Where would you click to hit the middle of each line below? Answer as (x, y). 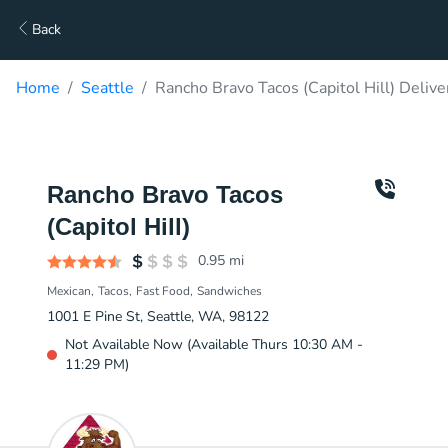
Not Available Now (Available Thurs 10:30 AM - (214, 344)
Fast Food (163, 291)
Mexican (69, 291)
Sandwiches (229, 291)
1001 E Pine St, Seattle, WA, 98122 (158, 316)
